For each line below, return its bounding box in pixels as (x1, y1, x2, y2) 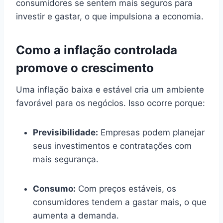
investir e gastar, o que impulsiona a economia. (16, 11, 204, 21)
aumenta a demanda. (33, 210, 119, 221)
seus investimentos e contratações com (33, 140, 192, 151)
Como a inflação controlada (16, 42, 177, 57)
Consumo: (33, 183, 76, 194)
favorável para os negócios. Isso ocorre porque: (16, 98, 205, 108)
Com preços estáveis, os (76, 183, 176, 194)
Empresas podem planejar (98, 127, 205, 137)
